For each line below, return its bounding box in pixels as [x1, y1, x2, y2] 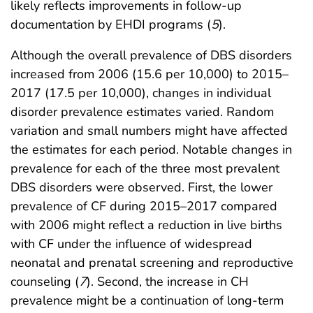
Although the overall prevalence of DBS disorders [10, 47, 292, 64]
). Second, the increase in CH [87, 273, 249, 291]
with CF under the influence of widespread [10, 235, 252, 253]
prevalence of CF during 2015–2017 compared [10, 198, 277, 215]
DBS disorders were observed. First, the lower [10, 179, 272, 196]
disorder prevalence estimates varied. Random [10, 103, 274, 121]
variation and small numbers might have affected [10, 122, 288, 140]
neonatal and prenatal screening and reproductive [10, 254, 293, 272]
